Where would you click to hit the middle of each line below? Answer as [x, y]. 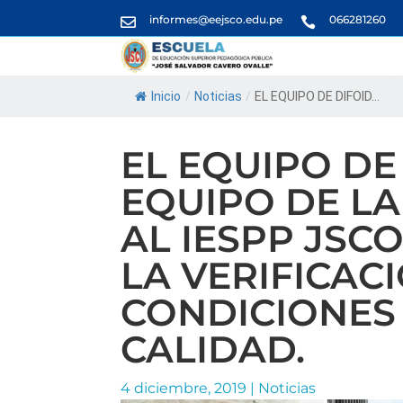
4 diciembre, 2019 [184, 389]
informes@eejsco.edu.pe [216, 19]
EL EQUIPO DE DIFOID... [318, 97]
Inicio [166, 97]
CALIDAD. [213, 349]
